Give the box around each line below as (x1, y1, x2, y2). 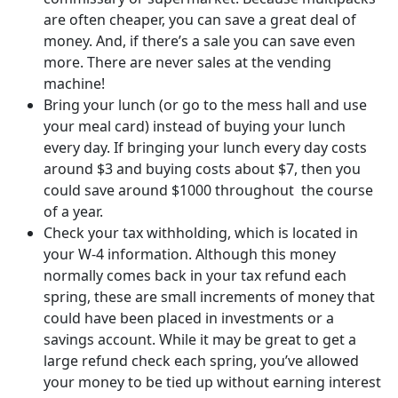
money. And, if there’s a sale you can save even (44, 31, 355, 52)
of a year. (44, 202, 103, 222)
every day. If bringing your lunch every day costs (44, 138, 367, 158)
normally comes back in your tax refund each (44, 266, 346, 286)
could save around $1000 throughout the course (44, 180, 373, 201)
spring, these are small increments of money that (44, 287, 375, 307)
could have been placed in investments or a (44, 308, 334, 329)
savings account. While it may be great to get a (44, 330, 356, 350)
